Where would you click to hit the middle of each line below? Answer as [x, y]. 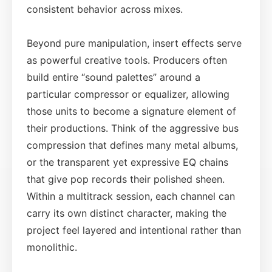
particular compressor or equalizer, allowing [128, 94]
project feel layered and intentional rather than [134, 230]
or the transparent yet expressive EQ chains [127, 162]
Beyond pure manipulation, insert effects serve [134, 43]
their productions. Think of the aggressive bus [133, 128]
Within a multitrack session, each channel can [131, 196]
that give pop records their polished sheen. [126, 179]
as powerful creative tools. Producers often [127, 60]
